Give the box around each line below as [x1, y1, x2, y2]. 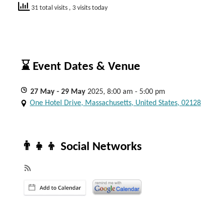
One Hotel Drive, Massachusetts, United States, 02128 [30, 99, 201, 107]
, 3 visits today [69, 4, 108, 12]
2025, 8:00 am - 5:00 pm [88, 88, 165, 96]
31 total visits [30, 4, 69, 12]
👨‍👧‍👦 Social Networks [21, 141, 142, 153]
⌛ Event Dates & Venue [21, 61, 140, 73]
